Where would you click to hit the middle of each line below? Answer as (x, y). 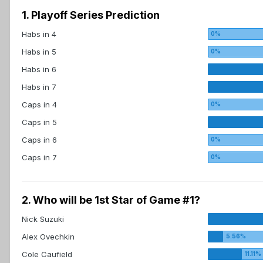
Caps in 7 (39, 158)
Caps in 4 (39, 105)
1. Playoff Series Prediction (91, 15)
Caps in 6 (39, 140)
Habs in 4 (39, 34)
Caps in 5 (39, 122)
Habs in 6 (39, 70)
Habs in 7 (39, 87)
